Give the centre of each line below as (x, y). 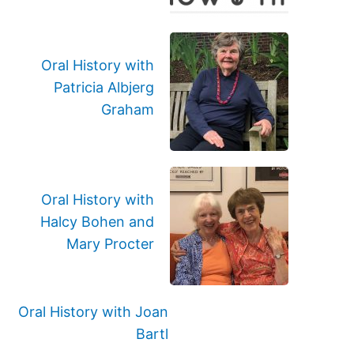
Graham (128, 109)
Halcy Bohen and (97, 222)
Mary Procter (110, 244)
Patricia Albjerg (104, 87)
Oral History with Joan (94, 312)
